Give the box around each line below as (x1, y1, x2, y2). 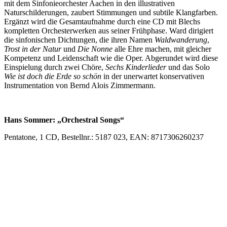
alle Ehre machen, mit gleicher (112, 44, 211, 53)
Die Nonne (78, 44, 112, 53)
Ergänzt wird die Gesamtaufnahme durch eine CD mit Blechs (4, 17, 200, 26)
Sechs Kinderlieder (105, 62, 166, 71)
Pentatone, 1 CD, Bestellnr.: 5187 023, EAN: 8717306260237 (4, 132, 204, 141)
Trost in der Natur (4, 44, 61, 53)
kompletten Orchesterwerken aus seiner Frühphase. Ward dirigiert (4, 26, 213, 35)
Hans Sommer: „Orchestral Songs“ (4, 115, 124, 124)
